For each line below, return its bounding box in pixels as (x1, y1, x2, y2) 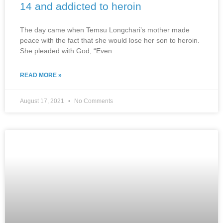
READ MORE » (20, 71, 62, 79)
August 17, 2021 (20, 97, 66, 105)
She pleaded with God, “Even (20, 46, 112, 55)
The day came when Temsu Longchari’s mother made (20, 25, 190, 34)
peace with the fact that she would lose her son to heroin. (20, 36, 200, 44)
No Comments (73, 97, 113, 105)
